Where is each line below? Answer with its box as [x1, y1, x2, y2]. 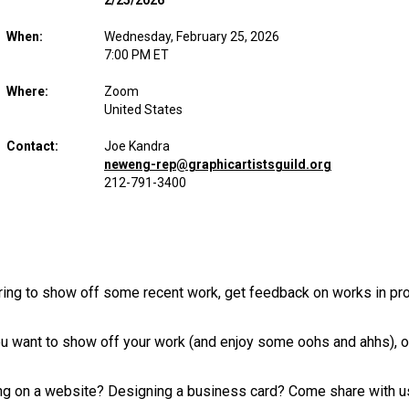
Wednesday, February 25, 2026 [104, 29, 279, 44]
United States [104, 102, 183, 117]
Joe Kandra [104, 139, 170, 153]
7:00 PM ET [104, 47, 169, 62]
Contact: [6, 139, 58, 153]
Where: [6, 84, 48, 99]
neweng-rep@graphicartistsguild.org [104, 157, 331, 172]
